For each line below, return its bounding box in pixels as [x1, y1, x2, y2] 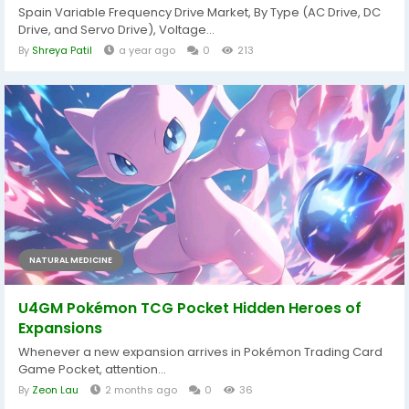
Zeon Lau [32, 383, 79, 398]
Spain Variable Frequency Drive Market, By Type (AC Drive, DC [18, 4, 381, 22]
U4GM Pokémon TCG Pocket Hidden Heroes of [18, 298, 362, 320]
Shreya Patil [32, 43, 92, 58]
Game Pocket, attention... [18, 361, 166, 379]
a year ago [119, 43, 175, 58]
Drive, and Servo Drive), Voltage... [18, 21, 215, 39]
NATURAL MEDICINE [29, 255, 112, 267]
